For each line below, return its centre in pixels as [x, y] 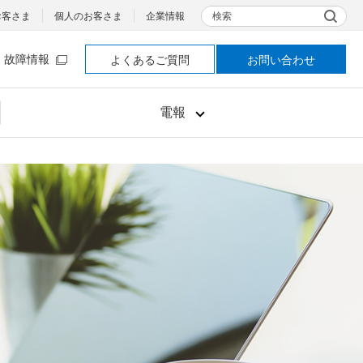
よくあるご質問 [150, 60]
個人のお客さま [88, 16]
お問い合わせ [281, 60]
